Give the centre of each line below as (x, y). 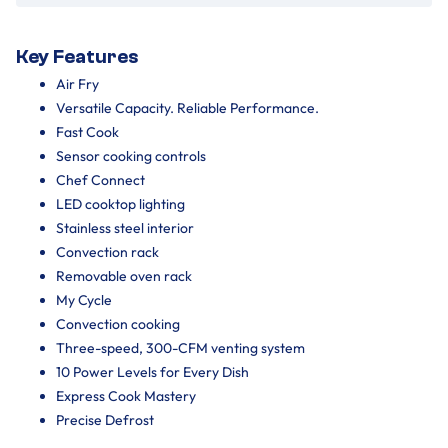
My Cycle (84, 299)
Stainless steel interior (125, 227)
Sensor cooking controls (131, 155)
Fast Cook (87, 131)
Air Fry (77, 83)
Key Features (77, 56)
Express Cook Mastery (126, 395)
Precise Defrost (105, 419)
